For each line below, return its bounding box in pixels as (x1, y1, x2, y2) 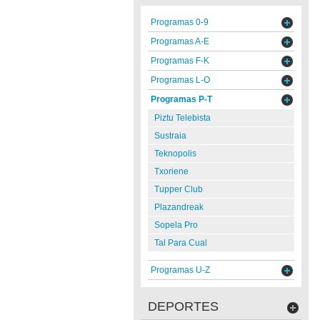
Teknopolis (154, 149, 196, 159)
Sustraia (154, 131, 186, 141)
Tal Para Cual (154, 238, 207, 248)
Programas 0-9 (151, 17, 209, 27)
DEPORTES (148, 299, 219, 314)
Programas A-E (151, 36, 209, 46)
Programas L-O (151, 75, 210, 85)
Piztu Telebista (154, 113, 211, 123)
